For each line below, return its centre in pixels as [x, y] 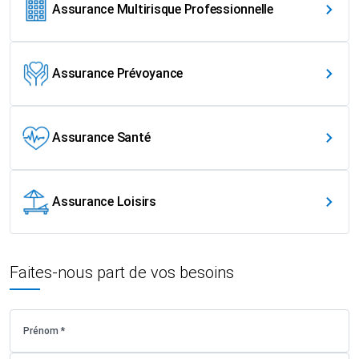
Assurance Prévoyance [117, 74]
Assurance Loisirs [104, 202]
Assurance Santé [101, 138]
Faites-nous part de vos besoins [122, 273]
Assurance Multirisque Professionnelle [163, 10]
